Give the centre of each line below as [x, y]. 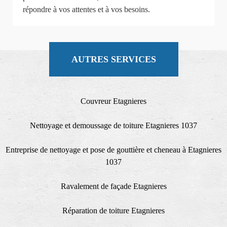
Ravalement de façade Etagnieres [113, 186]
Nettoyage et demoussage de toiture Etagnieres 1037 [113, 126]
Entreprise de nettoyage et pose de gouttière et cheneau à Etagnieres [113, 150]
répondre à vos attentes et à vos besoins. [86, 10]
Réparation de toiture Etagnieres [113, 211]
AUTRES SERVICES [113, 60]
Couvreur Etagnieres [113, 101]
